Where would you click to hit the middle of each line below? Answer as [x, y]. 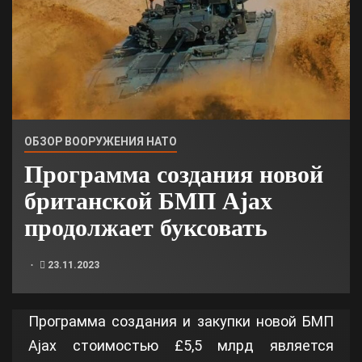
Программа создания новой [174, 174]
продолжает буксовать [146, 227]
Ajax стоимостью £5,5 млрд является [181, 345]
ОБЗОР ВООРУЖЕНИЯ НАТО [101, 141]
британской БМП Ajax [148, 200]
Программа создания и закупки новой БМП [181, 321]
